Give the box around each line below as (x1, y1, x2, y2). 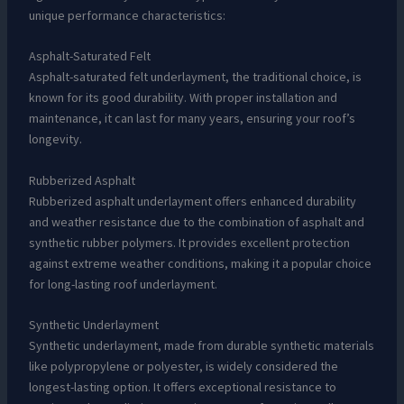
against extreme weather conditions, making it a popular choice (28, 254, 372, 271)
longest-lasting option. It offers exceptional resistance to (28, 379, 336, 396)
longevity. (28, 131, 82, 148)
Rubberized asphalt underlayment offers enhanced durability (28, 192, 356, 209)
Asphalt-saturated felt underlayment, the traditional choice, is (28, 69, 362, 86)
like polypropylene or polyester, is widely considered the (28, 358, 338, 375)
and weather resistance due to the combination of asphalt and (28, 213, 364, 230)
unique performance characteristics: (28, 6, 225, 23)
